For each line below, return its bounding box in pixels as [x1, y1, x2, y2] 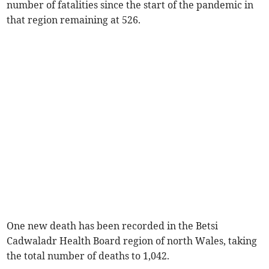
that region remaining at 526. [7, 14, 141, 26]
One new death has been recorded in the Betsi [7, 220, 219, 232]
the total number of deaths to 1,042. [7, 250, 170, 262]
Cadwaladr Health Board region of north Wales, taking [7, 235, 258, 247]
